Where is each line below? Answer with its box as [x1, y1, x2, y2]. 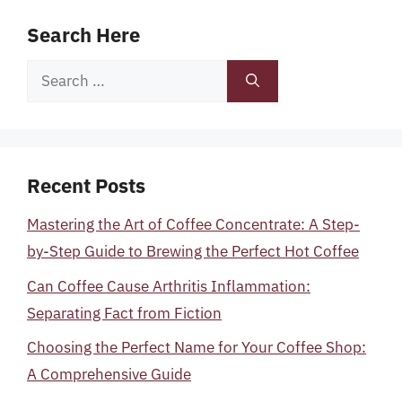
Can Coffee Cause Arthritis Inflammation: [27, 275, 310, 296]
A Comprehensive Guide [27, 364, 191, 384]
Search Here [27, 22, 140, 48]
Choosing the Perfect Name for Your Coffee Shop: [27, 337, 366, 357]
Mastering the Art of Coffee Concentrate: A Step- [27, 214, 360, 234]
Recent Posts [27, 172, 145, 198]
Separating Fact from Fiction [27, 302, 222, 323]
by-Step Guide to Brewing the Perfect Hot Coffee [27, 241, 359, 261]
